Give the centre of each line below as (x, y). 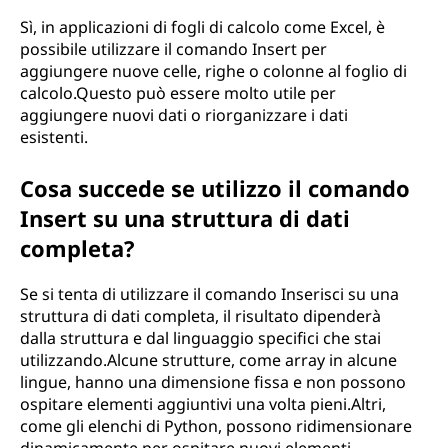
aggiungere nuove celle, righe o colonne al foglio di (213, 71)
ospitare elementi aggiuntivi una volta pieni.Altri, (203, 404)
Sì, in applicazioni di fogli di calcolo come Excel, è (202, 27)
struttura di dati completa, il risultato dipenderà (200, 316)
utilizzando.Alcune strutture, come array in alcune (208, 360)
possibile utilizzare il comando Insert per (173, 49)
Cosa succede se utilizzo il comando (215, 188)
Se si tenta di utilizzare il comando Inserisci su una (209, 294)
